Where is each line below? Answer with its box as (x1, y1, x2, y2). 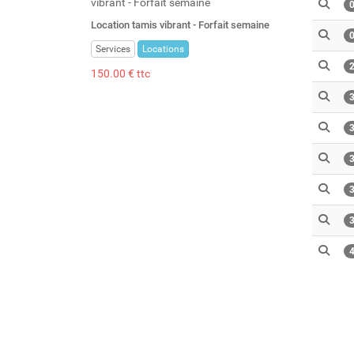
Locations (142, 43, 184, 55)
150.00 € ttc (91, 66, 150, 80)
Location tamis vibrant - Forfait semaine (91, 18, 269, 31)
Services (96, 43, 130, 55)
